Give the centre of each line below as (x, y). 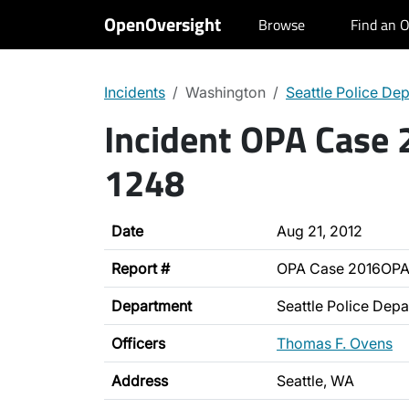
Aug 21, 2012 (320, 231)
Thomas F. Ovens (335, 343)
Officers (138, 343)
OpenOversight (163, 24)
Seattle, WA (315, 381)
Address (140, 381)
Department (152, 306)
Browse (282, 25)
